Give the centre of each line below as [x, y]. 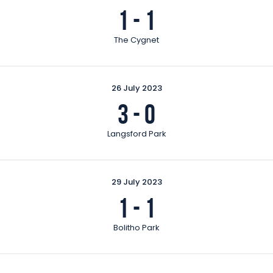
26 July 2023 [136, 88]
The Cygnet [136, 40]
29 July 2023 [136, 182]
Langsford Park [136, 133]
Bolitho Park [136, 227]
